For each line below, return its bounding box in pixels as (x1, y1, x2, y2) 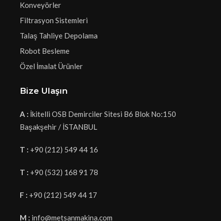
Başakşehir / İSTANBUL (20, 122, 97, 131)
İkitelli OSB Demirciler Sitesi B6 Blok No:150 (29, 110, 176, 118)
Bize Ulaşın (20, 86, 68, 96)
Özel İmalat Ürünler (20, 62, 83, 71)
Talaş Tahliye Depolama (20, 31, 98, 40)
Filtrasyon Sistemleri (20, 16, 88, 25)
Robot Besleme (20, 46, 70, 55)
